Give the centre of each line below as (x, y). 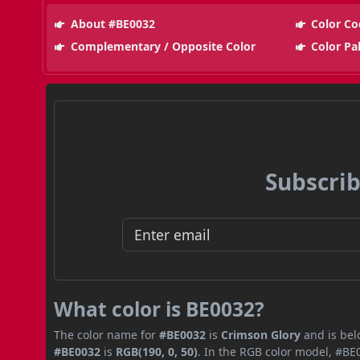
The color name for (107, 334)
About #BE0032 (111, 23)
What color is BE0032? (160, 309)
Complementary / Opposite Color (161, 46)
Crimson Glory (261, 334)
